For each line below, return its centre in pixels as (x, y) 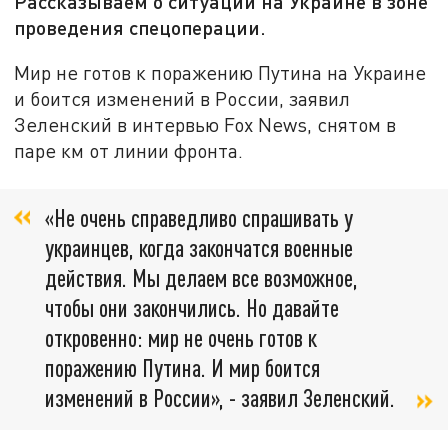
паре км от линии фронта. (129, 150)
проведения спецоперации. (140, 27)
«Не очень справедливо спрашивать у (199, 218)
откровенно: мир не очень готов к (181, 338)
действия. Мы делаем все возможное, (201, 278)
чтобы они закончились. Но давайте (192, 308)
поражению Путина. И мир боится (182, 368)
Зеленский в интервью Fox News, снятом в (205, 124)
